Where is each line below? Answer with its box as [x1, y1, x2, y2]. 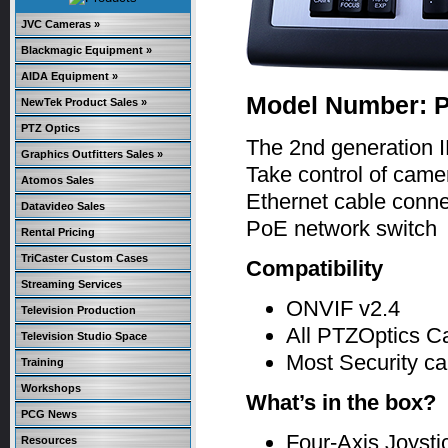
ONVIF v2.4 [286, 296, 400, 322]
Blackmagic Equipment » [21, 44, 152, 56]
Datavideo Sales [21, 200, 105, 212]
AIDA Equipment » [21, 70, 118, 82]
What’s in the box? [246, 390, 436, 416]
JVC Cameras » [21, 18, 100, 30]
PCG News [21, 408, 77, 420]
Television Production [21, 304, 136, 316]
